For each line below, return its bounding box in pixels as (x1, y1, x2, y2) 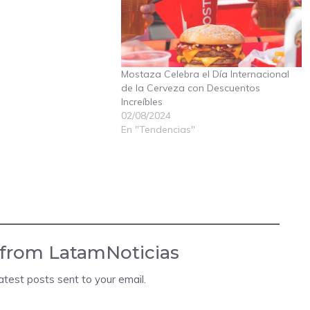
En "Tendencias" (121, 122, 195, 136)
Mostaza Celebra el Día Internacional (121, 67, 289, 80)
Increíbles (121, 95, 163, 108)
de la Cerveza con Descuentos (121, 81, 260, 94)
